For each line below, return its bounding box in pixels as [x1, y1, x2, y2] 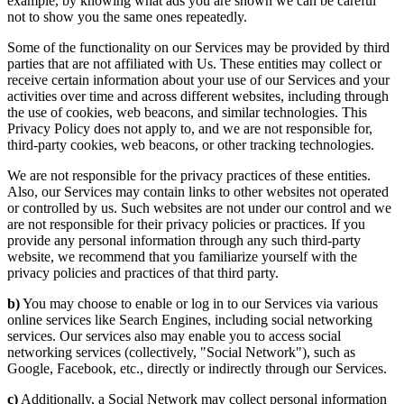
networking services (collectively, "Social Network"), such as [7, 344, 355, 360]
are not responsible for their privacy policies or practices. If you [7, 216, 365, 232]
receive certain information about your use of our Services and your [7, 71, 390, 87]
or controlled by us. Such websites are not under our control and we [7, 199, 391, 216]
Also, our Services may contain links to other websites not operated [7, 183, 389, 199]
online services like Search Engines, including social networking [7, 311, 372, 327]
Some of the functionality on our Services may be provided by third [7, 39, 390, 55]
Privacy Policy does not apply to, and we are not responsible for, [7, 120, 372, 136]
